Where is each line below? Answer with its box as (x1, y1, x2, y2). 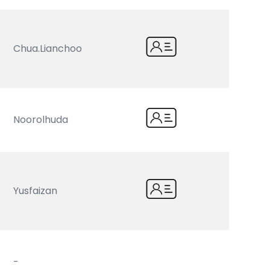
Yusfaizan (13, 184, 58, 198)
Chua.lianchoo (13, 42, 83, 55)
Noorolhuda (13, 113, 69, 127)
